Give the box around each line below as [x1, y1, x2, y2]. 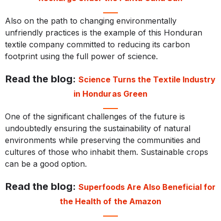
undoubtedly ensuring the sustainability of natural [5, 123, 190, 134]
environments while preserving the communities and [5, 135, 200, 146]
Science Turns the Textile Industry [78, 74, 216, 85]
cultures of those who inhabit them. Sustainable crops [5, 147, 208, 157]
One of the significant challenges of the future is [5, 111, 185, 122]
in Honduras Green [74, 89, 147, 99]
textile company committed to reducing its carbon [5, 39, 190, 50]
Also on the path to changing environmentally [5, 16, 177, 26]
